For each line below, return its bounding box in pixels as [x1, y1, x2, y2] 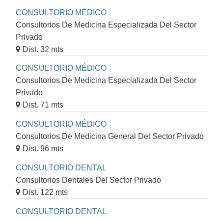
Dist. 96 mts [23, 144, 63, 153]
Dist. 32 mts [23, 45, 63, 54]
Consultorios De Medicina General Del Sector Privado [16, 132, 204, 141]
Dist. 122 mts [23, 188, 68, 197]
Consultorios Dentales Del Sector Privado [16, 176, 161, 185]
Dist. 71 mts [23, 101, 63, 110]
